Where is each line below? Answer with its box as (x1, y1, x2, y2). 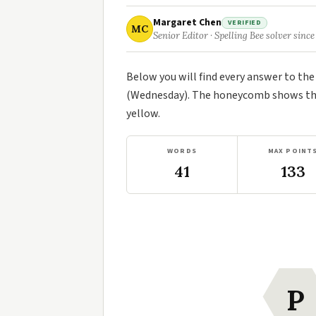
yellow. (126, 106, 160, 121)
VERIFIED (228, 17, 262, 28)
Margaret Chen (153, 16, 221, 30)
